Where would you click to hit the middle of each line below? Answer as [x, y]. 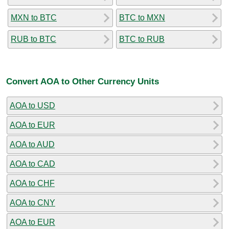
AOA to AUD [32, 144]
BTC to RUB [142, 39]
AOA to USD [32, 105]
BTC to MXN [142, 17]
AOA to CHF [32, 183]
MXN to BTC [34, 17]
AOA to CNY [32, 202]
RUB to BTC [33, 39]
